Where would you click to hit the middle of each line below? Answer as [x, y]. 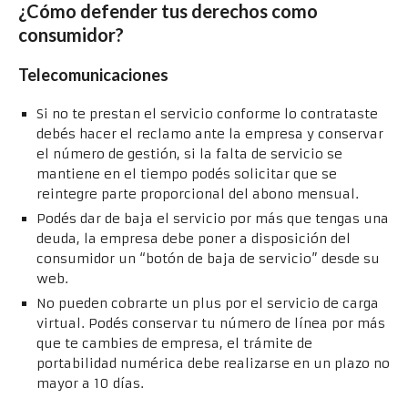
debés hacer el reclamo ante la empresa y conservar [210, 134]
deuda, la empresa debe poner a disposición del [194, 239]
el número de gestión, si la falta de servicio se [189, 154]
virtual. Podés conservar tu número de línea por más [211, 324]
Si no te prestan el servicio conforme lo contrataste [207, 114]
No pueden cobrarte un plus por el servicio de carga [208, 304]
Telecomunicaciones [93, 75]
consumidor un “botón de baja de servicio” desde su [208, 259]
